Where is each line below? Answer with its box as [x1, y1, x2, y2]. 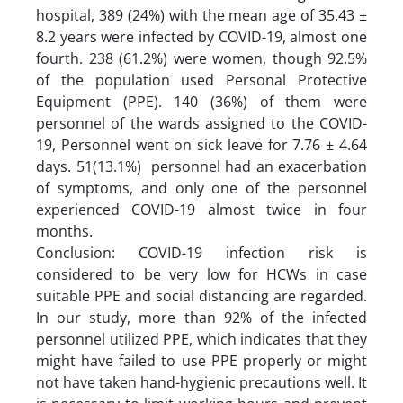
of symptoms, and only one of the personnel [36, 177, 367, 198]
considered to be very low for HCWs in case [36, 264, 367, 284]
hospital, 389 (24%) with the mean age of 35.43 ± [36, 4, 367, 25]
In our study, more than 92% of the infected [36, 307, 367, 327]
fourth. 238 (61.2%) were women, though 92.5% [36, 48, 367, 68]
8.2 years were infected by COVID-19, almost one [36, 26, 367, 47]
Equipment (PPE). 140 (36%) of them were [36, 91, 367, 112]
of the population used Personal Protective [36, 69, 367, 90]
